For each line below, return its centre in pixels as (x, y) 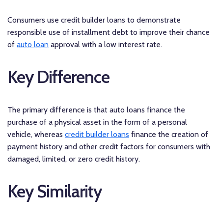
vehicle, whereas (36, 134)
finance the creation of (169, 134)
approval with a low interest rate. (105, 44)
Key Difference (58, 77)
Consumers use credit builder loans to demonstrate (94, 20)
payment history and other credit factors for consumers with (109, 146)
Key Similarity (55, 191)
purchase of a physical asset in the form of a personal (97, 122)
